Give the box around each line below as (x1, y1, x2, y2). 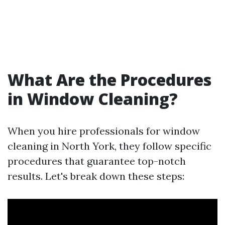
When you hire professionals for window (8, 125, 200, 137)
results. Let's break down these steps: (8, 170, 184, 182)
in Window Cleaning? (8, 88, 178, 109)
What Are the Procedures (8, 69, 211, 90)
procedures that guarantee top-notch (8, 155, 186, 167)
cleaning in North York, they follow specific (8, 140, 211, 152)
